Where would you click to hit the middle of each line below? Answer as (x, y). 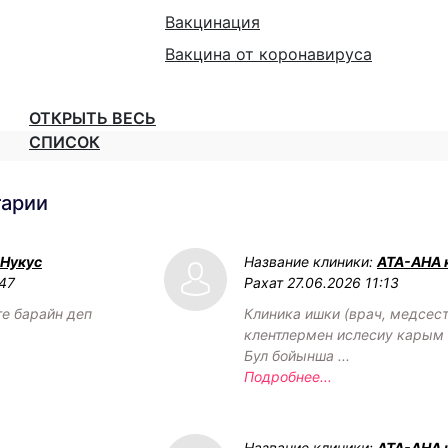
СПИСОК (64, 141)
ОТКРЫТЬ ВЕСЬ (92, 117)
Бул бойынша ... (297, 355)
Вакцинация (212, 21)
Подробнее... (288, 376)
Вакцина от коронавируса (268, 53)
